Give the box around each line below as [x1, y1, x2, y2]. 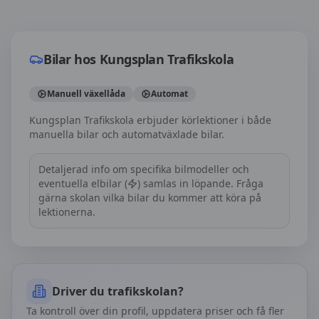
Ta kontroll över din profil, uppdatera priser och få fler [26, 304, 284, 318]
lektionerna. [38, 205, 95, 219]
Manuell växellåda [47, 88, 125, 100]
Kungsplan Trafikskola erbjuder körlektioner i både [29, 113, 271, 127]
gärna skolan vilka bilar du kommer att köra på [38, 191, 261, 204]
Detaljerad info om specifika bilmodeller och [38, 162, 249, 176]
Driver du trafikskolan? [52, 283, 184, 299]
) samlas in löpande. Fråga [137, 177, 263, 190]
